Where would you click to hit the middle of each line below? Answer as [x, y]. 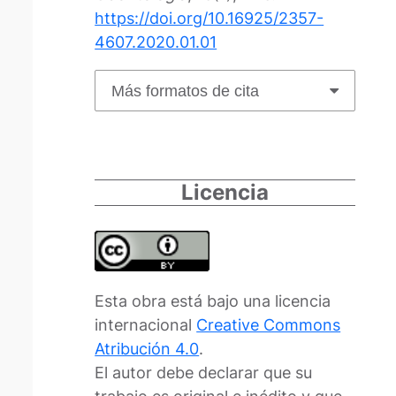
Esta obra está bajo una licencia [213, 301]
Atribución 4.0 [147, 349]
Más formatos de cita [186, 91]
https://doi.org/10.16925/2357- [209, 19]
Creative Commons [269, 325]
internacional [146, 325]
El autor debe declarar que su [204, 373]
